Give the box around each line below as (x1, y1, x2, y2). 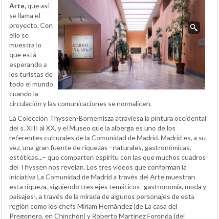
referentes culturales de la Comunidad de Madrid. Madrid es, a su (9, 133, 206, 142)
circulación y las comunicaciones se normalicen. (9, 99, 152, 108)
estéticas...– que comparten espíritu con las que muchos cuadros (9, 153, 206, 161)
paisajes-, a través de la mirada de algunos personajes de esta (9, 192, 195, 200)
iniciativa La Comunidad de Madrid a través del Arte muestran (9, 172, 195, 181)
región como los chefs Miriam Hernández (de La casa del (9, 201, 177, 210)
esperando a (9, 60, 47, 68)
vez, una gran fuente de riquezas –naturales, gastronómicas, (9, 143, 191, 152)
